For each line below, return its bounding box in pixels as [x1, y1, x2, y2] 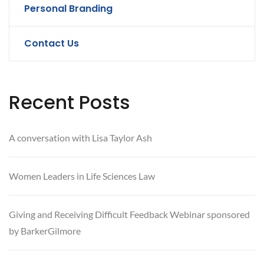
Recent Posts [9, 88, 130, 115]
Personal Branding [24, 1, 113, 15]
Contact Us [24, 36, 79, 50]
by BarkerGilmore [9, 225, 82, 236]
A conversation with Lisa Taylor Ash [9, 131, 152, 143]
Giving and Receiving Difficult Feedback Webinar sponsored [9, 208, 250, 220]
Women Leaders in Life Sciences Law [9, 170, 155, 181]
